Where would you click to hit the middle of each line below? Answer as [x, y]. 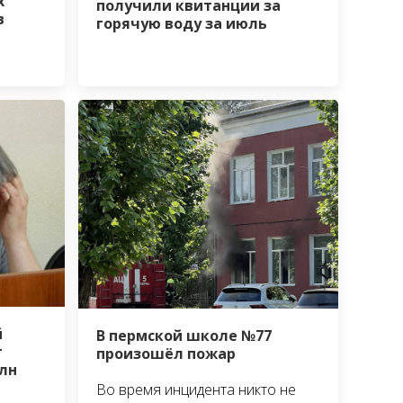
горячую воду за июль [182, 24]
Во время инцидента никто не [197, 390]
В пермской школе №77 [184, 336]
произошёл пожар [166, 354]
